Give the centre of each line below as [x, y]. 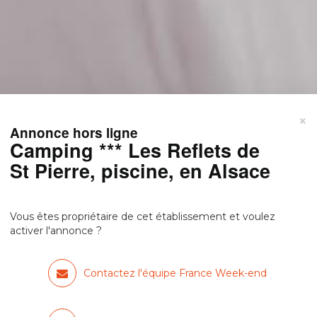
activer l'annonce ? [56, 230]
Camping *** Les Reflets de [135, 150]
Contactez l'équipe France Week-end [175, 273]
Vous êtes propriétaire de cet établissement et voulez [143, 216]
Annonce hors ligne [74, 132]
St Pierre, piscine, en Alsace [140, 170]
